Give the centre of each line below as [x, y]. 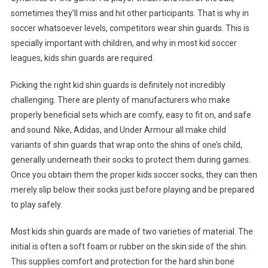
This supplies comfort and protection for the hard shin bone [122, 262]
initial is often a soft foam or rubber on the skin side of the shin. [129, 247]
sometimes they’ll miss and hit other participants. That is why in [130, 13]
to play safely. [36, 205]
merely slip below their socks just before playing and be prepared [132, 190]
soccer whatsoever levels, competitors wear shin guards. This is [130, 28]
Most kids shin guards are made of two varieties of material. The [132, 232]
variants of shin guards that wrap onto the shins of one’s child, [126, 145]
